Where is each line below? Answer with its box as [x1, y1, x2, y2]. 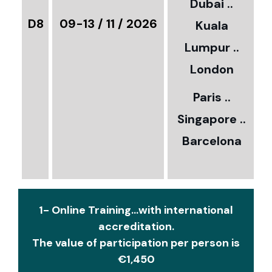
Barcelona [182, 133, 242, 149]
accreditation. [98, 219, 174, 234]
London [189, 61, 234, 78]
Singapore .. [177, 111, 246, 127]
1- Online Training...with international [39, 203, 233, 218]
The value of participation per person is [32, 236, 240, 251]
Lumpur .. [184, 39, 239, 56]
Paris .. [192, 89, 231, 106]
